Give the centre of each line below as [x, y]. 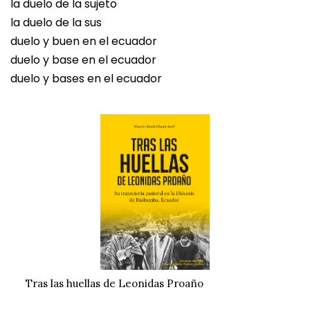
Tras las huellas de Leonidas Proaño [114, 284]
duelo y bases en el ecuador [86, 79]
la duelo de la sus [56, 23]
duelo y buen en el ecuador [84, 42]
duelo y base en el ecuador [83, 60]
